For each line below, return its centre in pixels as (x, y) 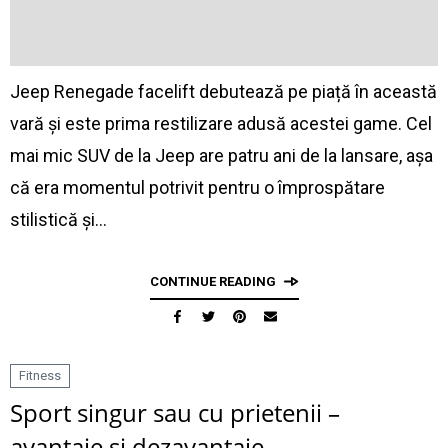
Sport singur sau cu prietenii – (175, 412)
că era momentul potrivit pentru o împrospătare (197, 187)
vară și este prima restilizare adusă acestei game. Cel (221, 123)
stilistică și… (58, 219)
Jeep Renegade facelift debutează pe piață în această (223, 91)
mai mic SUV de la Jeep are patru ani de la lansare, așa (221, 155)
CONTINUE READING (212, 281)
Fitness (40, 375)
